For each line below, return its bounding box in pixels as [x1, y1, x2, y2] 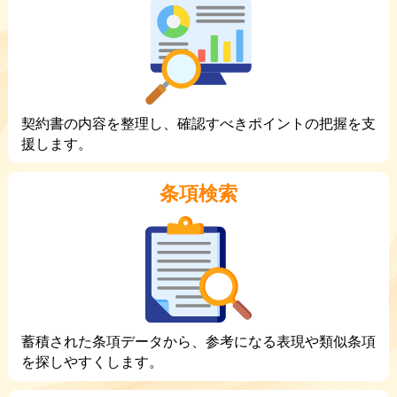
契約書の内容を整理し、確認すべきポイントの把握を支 [20, 116, 376, 132]
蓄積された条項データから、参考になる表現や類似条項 [20, 334, 376, 350]
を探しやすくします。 [20, 354, 163, 370]
